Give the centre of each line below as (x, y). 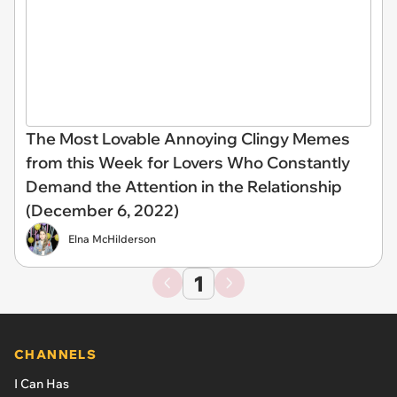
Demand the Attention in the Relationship (184, 186)
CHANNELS (56, 354)
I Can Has (42, 383)
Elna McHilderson (112, 238)
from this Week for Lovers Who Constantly (188, 162)
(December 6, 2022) (102, 210)
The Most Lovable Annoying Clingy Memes (188, 138)
